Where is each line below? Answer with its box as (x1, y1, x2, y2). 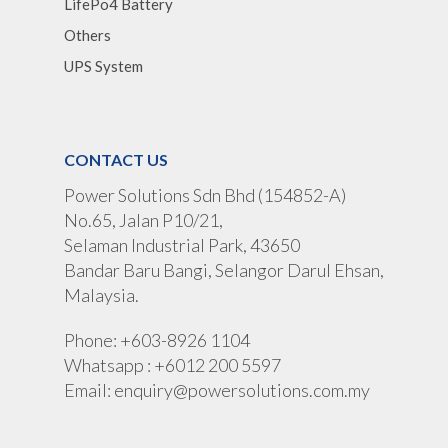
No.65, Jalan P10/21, (64, 209, 223, 232)
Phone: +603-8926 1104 (64, 329, 250, 352)
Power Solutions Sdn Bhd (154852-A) (64, 184, 346, 207)
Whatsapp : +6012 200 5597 (64, 354, 281, 377)
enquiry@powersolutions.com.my (114, 379, 370, 402)
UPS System (64, 57, 143, 76)
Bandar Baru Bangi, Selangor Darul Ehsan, (64, 259, 384, 282)
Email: (64, 379, 114, 402)
